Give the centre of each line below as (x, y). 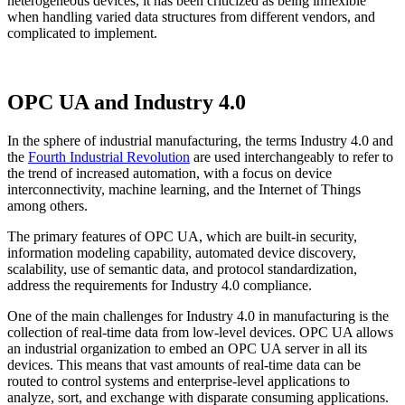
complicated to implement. (82, 33)
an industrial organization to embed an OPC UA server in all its (187, 348)
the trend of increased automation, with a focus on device (170, 173)
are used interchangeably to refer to (292, 156)
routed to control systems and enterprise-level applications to (179, 381)
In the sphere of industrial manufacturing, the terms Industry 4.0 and (200, 140)
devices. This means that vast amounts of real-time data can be (184, 364)
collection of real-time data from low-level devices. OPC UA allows (200, 332)
